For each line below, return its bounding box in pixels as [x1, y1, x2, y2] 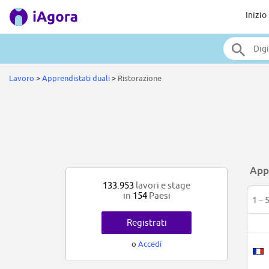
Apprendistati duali [42, 73, 110, 83]
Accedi [138, 239, 162, 249]
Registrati [126, 217, 167, 228]
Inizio [245, 10, 267, 20]
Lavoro [9, 73, 34, 83]
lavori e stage [134, 180, 190, 191]
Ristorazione [118, 73, 162, 83]
